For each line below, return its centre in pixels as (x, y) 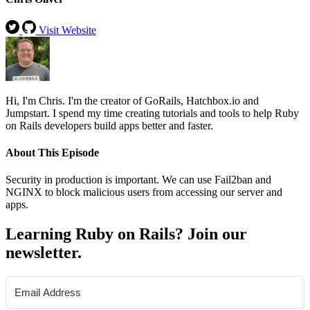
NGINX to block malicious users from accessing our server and (144, 192)
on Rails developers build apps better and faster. (109, 125)
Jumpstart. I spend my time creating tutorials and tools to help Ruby (152, 113)
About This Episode (52, 153)
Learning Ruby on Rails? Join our (126, 234)
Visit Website (67, 30)
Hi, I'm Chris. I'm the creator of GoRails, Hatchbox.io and (132, 100)
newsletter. (44, 253)
